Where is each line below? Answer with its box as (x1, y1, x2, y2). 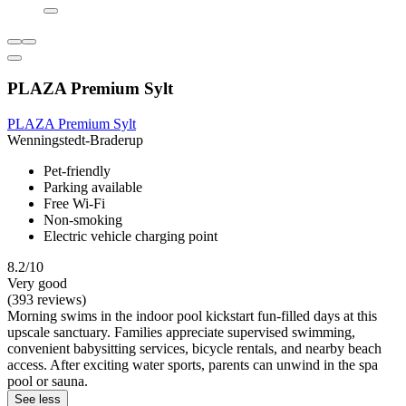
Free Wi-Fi (43, 195, 105, 211)
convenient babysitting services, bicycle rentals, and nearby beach (7, 340, 382, 356)
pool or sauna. (7, 372, 88, 389)
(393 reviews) (7, 291, 86, 307)
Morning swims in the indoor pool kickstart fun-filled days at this (7, 307, 377, 324)
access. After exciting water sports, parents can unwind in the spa (7, 356, 378, 372)
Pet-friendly (43, 162, 111, 179)
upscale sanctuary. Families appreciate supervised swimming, (7, 324, 355, 340)
